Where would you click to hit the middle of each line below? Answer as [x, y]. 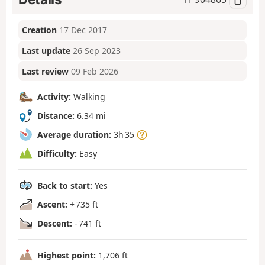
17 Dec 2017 [83, 30]
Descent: [55, 223]
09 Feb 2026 [95, 71]
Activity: [54, 96]
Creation [40, 30]
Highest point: [67, 255]
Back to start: [65, 185]
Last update [46, 51]
